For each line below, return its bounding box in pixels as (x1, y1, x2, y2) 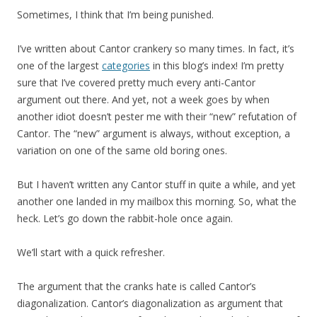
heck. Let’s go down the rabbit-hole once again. (17, 212, 233, 226)
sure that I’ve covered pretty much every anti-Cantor (17, 76, 255, 90)
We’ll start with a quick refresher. (17, 246, 165, 260)
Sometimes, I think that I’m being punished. (17, 8, 214, 22)
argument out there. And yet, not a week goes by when (17, 93, 270, 107)
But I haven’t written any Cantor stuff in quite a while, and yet (17, 178, 296, 192)
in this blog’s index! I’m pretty (150, 59, 284, 73)
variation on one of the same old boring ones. (17, 144, 227, 158)
